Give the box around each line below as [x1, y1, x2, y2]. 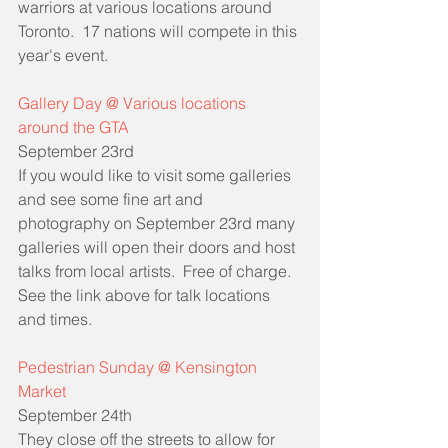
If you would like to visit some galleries [18, 164, 295, 185]
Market [18, 380, 70, 401]
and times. [18, 308, 92, 329]
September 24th [18, 404, 132, 425]
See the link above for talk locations [18, 284, 274, 305]
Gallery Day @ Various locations [18, 92, 250, 113]
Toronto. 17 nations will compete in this [18, 20, 301, 41]
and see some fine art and [18, 188, 207, 209]
